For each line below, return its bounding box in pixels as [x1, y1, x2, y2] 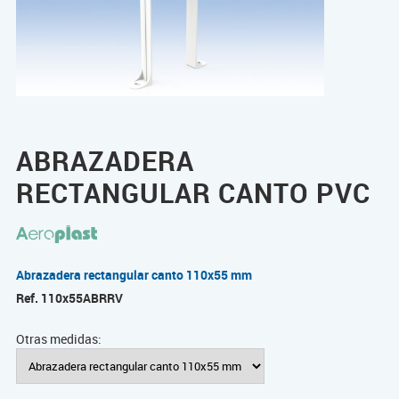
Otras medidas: [15, 330, 102, 347]
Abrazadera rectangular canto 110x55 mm [15, 265, 252, 283]
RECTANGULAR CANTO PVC [15, 174, 370, 211]
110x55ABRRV [40, 289, 123, 306]
